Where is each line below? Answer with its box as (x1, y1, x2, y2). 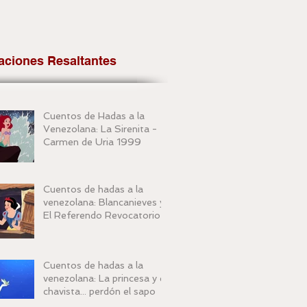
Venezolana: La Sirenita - (43, 123, 157, 134)
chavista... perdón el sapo (43, 286, 156, 297)
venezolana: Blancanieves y (43, 197, 164, 208)
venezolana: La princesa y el (43, 273, 167, 284)
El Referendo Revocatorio (43, 210, 160, 221)
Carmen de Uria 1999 (43, 136, 141, 147)
